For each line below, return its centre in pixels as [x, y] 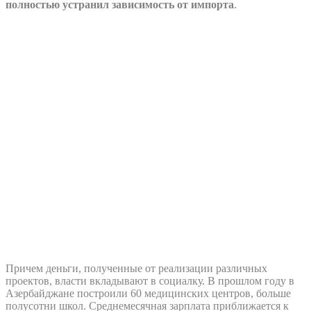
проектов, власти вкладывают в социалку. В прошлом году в [150, 280]
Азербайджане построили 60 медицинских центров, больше [148, 293]
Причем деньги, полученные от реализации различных [136, 268]
